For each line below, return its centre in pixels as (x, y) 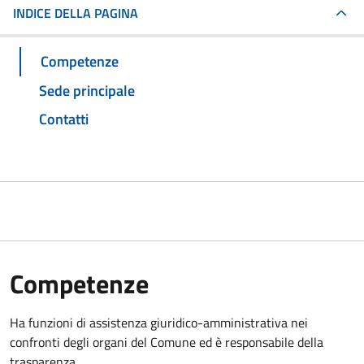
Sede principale (87, 90)
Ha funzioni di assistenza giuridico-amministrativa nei (159, 323)
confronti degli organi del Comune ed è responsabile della (167, 342)
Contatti (64, 119)
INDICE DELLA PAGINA (76, 13)
